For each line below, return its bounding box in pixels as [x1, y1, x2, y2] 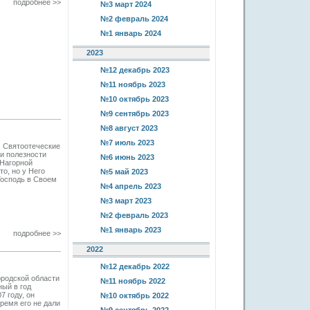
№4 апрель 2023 [100, 182, 161, 190]
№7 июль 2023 [100, 138, 154, 147]
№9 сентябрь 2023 [100, 109, 169, 118]
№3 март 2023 [100, 197, 152, 205]
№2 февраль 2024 [100, 15, 168, 23]
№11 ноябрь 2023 [100, 80, 165, 89]
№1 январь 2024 [100, 29, 161, 37]
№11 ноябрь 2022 [100, 277, 165, 285]
